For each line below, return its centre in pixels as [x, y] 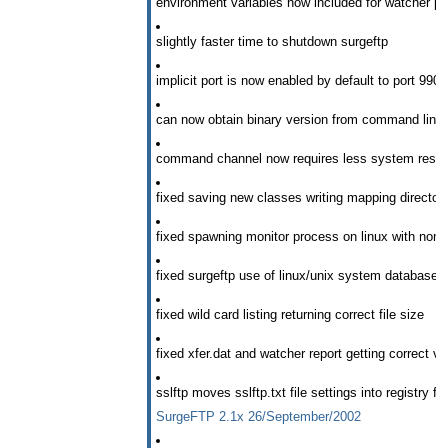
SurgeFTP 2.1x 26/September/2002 [258, 416]
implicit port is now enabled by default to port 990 [298, 81]
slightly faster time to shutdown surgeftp [272, 42]
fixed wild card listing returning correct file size [290, 314]
